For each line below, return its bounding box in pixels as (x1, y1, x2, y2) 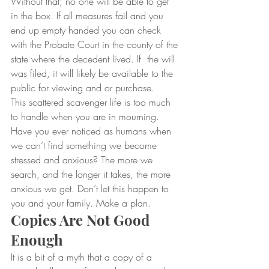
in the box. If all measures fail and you (11, 9, 166, 22)
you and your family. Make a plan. (11, 196, 151, 210)
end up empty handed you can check (11, 23, 164, 37)
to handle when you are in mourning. (11, 110, 162, 123)
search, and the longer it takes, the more (11, 168, 174, 181)
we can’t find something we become (11, 139, 160, 152)
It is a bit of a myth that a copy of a (11, 250, 155, 264)
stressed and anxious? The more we (11, 153, 156, 166)
